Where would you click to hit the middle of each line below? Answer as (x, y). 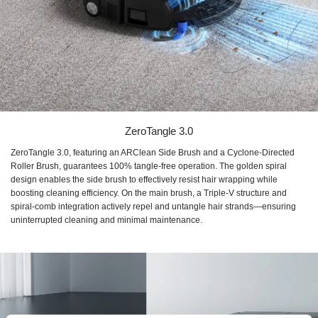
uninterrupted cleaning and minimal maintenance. (106, 220)
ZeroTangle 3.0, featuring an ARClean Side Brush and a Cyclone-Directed (153, 152)
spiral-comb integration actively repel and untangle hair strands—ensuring (153, 206)
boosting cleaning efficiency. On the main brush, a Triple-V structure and (149, 193)
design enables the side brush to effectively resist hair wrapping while (144, 179)
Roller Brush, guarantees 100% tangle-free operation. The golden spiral (149, 166)
